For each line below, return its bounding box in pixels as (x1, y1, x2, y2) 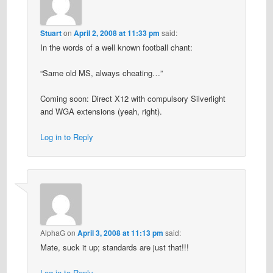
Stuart (40, 27, 62, 38)
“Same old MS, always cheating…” (40, 66, 163, 79)
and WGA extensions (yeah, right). (40, 105, 162, 118)
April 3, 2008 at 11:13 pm (77, 227, 163, 238)
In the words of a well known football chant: (40, 41, 193, 53)
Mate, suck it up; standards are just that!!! (40, 241, 189, 253)
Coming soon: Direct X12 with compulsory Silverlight (40, 93, 225, 105)
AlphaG (40, 227, 65, 238)
